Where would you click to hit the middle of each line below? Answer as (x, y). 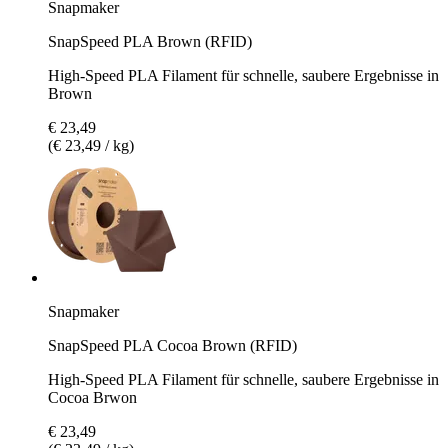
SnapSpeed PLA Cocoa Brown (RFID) (172, 345)
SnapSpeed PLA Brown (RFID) (150, 41)
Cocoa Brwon (92, 397)
